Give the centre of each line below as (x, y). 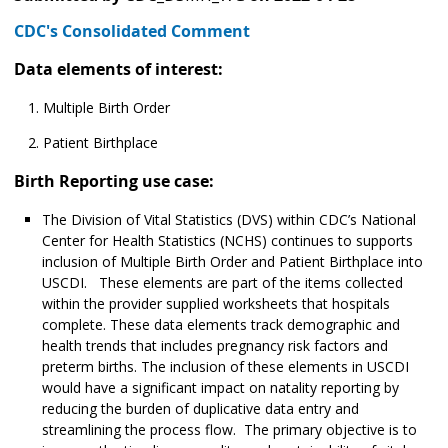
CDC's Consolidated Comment (132, 31)
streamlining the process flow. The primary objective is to (229, 430)
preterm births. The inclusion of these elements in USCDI (225, 367)
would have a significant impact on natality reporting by (220, 388)
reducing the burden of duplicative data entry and (200, 409)
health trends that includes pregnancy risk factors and (215, 346)
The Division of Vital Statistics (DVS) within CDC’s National (229, 220)
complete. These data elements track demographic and (221, 325)
